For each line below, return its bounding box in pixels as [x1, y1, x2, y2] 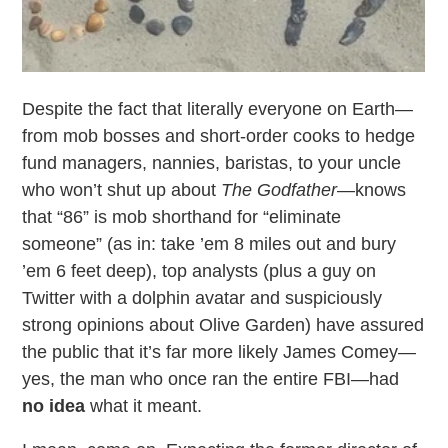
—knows [337, 179, 407, 200]
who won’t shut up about [22, 179, 222, 200]
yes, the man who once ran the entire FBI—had [22, 368, 400, 389]
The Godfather [221, 179, 338, 200]
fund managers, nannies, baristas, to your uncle [22, 152, 402, 173]
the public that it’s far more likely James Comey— [22, 341, 417, 362]
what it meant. [85, 395, 203, 416]
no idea [22, 395, 86, 416]
